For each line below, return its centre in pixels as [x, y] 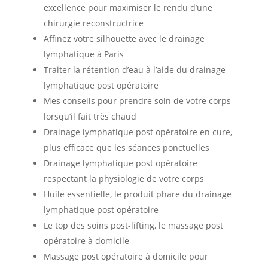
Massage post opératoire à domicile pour [126, 256]
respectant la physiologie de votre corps [124, 179]
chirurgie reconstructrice [95, 23]
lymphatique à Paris [83, 54]
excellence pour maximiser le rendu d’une [128, 7]
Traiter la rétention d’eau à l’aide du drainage [134, 70]
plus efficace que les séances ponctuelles [126, 147]
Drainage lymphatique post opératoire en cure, [138, 132]
